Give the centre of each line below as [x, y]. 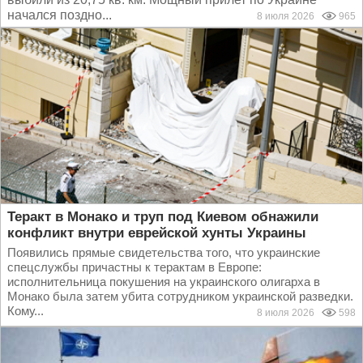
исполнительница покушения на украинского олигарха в [164, 282]
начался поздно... [60, 15]
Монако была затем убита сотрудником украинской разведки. [180, 296]
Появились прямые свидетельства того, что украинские [164, 252]
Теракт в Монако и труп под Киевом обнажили [163, 217]
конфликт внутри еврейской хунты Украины [157, 233]
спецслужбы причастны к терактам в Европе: [135, 267]
